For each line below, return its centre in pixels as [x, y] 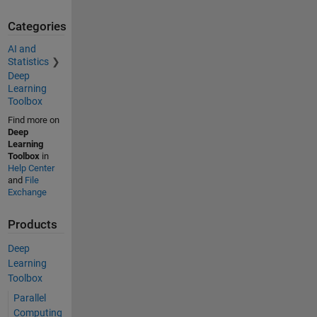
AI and [22, 49]
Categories [37, 26]
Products [32, 225]
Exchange [27, 192]
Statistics [28, 62]
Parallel [29, 298]
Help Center [31, 168]
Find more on [33, 120]
